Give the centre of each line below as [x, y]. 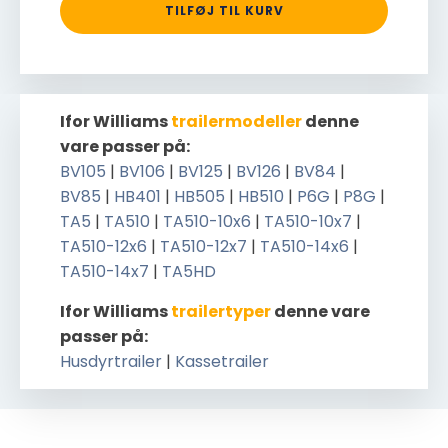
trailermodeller [236, 121]
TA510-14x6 [304, 246]
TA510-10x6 [207, 221]
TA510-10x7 [308, 221]
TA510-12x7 [203, 246]
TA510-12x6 [103, 246]
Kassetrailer [222, 361]
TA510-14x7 [104, 271]
